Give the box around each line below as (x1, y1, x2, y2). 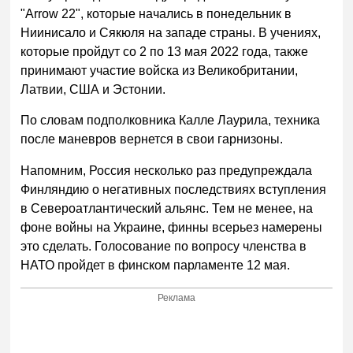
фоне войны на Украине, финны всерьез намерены (20, 221, 323, 235)
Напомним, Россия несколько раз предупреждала (20, 164, 313, 178)
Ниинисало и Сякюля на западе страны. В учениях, (20, 25, 321, 39)
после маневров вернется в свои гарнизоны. (20, 132, 284, 147)
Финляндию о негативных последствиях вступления (20, 183, 327, 197)
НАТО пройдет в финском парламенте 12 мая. (20, 258, 291, 273)
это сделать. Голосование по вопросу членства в (20, 240, 307, 254)
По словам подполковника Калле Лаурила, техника (20, 113, 321, 128)
